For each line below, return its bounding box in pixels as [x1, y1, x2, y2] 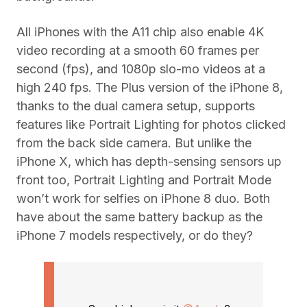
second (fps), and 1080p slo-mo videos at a [16, 62, 265, 77]
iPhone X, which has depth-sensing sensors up [16, 154, 282, 169]
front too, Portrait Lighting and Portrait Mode [16, 173, 271, 188]
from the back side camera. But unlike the [16, 136, 251, 151]
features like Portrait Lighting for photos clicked [16, 117, 286, 132]
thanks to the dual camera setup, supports [16, 99, 255, 114]
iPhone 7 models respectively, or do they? [16, 228, 253, 243]
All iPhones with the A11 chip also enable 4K [16, 25, 264, 40]
